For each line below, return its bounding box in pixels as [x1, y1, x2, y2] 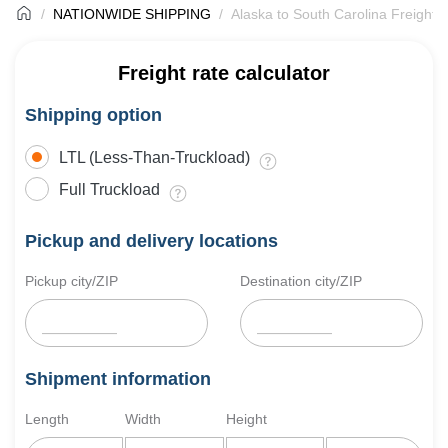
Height [225, 411, 267, 427]
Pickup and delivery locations [25, 231, 278, 251]
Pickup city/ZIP [25, 273, 118, 289]
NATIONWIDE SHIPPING [53, 6, 211, 22]
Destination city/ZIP [239, 273, 362, 289]
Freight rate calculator [118, 62, 330, 84]
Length [25, 411, 69, 427]
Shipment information [25, 369, 211, 389]
